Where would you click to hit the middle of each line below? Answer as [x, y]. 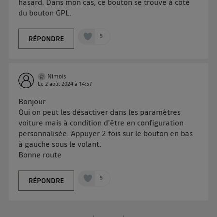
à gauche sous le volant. [60, 144]
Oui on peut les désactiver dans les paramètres [100, 112]
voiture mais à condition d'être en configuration [101, 122]
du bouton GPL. [45, 13]
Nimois [57, 76]
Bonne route [40, 154]
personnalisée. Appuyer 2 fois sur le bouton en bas [106, 133]
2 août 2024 [59, 84]
